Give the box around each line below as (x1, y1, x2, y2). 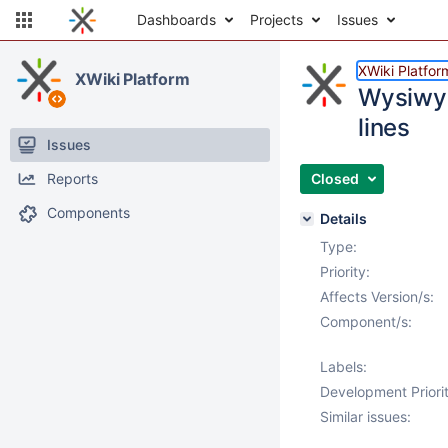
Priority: (320, 263, 370, 280)
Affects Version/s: (320, 288, 434, 305)
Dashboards (137, 11, 216, 28)
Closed (311, 170, 359, 187)
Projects (250, 11, 303, 28)
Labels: (320, 358, 367, 375)
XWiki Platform (75, 69, 190, 89)
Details (320, 210, 367, 227)
